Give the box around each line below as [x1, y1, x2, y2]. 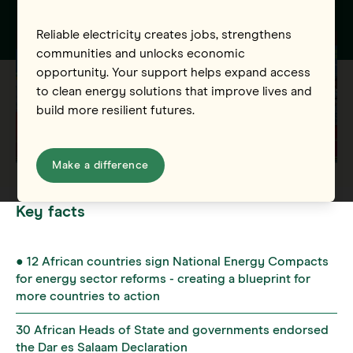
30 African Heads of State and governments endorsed [16, 323, 329, 336]
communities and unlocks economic [36, 47, 246, 61]
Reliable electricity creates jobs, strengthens [36, 28, 292, 42]
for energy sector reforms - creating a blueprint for [16, 272, 310, 285]
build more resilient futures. [36, 104, 195, 117]
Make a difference [52, 160, 149, 172]
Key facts [16, 203, 85, 220]
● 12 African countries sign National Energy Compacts [16, 255, 329, 268]
